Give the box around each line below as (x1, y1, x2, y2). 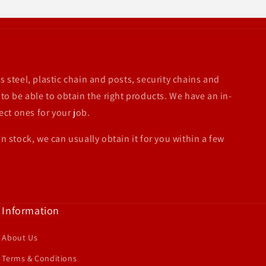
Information (2, 204, 59, 217)
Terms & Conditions (2, 253, 77, 264)
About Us (2, 232, 38, 243)
